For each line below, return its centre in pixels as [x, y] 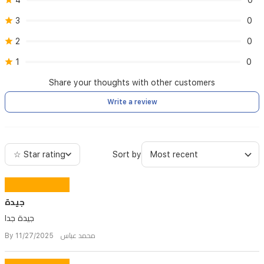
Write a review [132, 102]
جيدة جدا [19, 218]
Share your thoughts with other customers [132, 82]
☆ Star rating [39, 154]
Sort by [127, 154]
